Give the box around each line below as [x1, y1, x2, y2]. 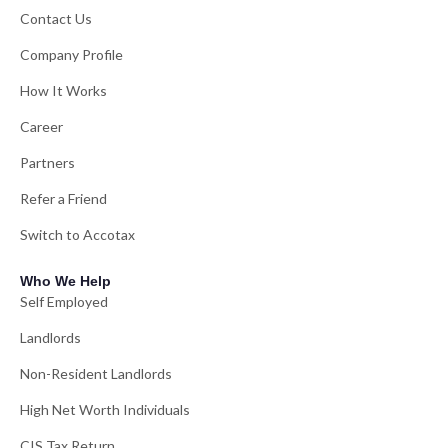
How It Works [20, 81, 107, 99]
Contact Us [20, 9, 92, 27]
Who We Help [20, 272, 111, 289]
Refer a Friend [20, 189, 107, 207]
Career [20, 117, 63, 135]
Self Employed [20, 292, 108, 310]
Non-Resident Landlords [20, 364, 172, 382]
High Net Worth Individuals [20, 400, 190, 418]
